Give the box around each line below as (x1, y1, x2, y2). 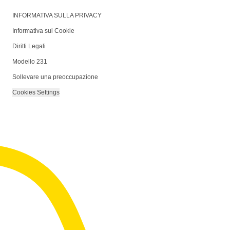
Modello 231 (12, 58, 47, 65)
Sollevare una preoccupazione (12, 73, 98, 81)
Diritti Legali (12, 43, 46, 50)
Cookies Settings (12, 89, 60, 96)
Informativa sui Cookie (12, 27, 74, 34)
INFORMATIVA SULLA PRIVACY (12, 12, 102, 19)
